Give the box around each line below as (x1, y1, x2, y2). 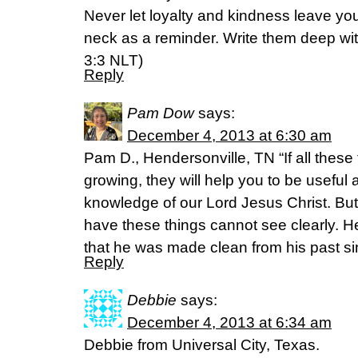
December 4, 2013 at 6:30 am (127, 127, 332, 144)
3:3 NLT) (84, 52, 143, 69)
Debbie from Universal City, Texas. (84, 336, 320, 353)
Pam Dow (127, 105, 194, 121)
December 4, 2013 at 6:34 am (127, 314, 332, 331)
